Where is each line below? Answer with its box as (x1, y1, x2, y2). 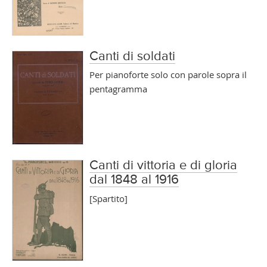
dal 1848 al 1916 (89, 173, 179, 187)
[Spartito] (89, 192, 128, 204)
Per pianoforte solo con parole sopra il (89, 69, 247, 81)
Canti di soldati (89, 49, 175, 63)
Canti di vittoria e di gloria (89, 159, 237, 172)
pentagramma (89, 83, 147, 95)
